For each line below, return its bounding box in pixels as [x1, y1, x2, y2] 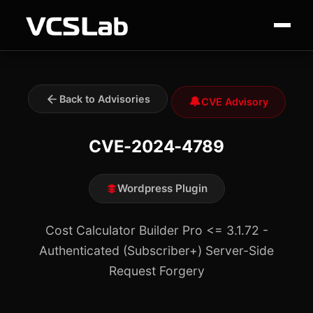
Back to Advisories [59, 93, 150, 105]
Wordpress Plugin [117, 182, 208, 195]
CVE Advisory [201, 96, 268, 108]
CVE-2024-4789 [89, 136, 224, 156]
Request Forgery [108, 263, 205, 278]
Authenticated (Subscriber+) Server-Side [39, 243, 274, 258]
